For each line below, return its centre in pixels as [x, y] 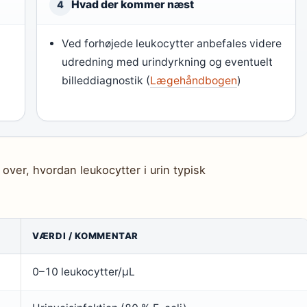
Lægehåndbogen [194, 81]
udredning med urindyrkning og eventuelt [168, 62]
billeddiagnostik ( [106, 81]
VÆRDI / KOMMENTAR [86, 236]
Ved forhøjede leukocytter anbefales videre [172, 44]
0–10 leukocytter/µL [84, 272]
